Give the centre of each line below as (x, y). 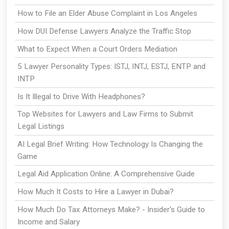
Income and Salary (48, 222)
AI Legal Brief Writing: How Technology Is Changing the (110, 144)
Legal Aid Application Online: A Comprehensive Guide (106, 174)
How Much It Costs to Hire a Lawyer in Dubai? (95, 192)
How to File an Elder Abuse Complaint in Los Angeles (107, 14)
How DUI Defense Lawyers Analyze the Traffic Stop (104, 31)
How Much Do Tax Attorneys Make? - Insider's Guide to (111, 209)
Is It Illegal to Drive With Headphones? (81, 96)
